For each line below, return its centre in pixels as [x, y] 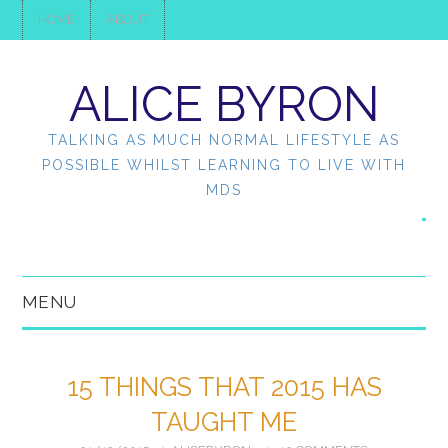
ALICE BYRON [224, 104]
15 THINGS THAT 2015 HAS [224, 387]
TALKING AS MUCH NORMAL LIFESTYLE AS [224, 140]
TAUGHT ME [224, 422]
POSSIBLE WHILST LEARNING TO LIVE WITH [224, 165]
